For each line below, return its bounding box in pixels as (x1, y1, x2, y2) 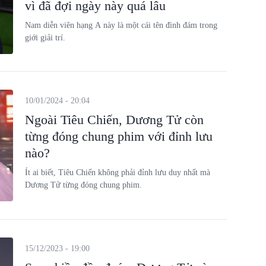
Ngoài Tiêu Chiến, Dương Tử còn (24, 112, 204, 127)
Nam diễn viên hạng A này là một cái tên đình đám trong (24, 20, 217, 30)
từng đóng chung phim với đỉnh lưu (24, 129, 213, 144)
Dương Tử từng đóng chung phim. (24, 180, 142, 189)
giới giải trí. (24, 33, 65, 42)
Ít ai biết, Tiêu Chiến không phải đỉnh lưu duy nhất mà (24, 168, 210, 177)
